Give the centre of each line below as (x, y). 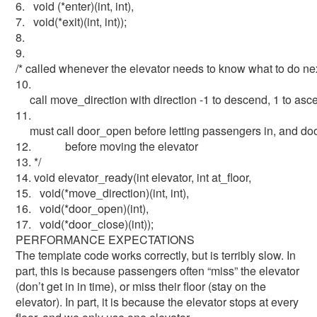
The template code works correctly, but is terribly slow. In (156, 255)
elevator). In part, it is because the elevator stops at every (157, 302)
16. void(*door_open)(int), (87, 208)
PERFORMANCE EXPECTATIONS (105, 240)
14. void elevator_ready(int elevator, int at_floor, (137, 177)
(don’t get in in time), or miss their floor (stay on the (141, 286)
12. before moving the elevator (110, 146)
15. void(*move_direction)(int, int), (107, 193)
